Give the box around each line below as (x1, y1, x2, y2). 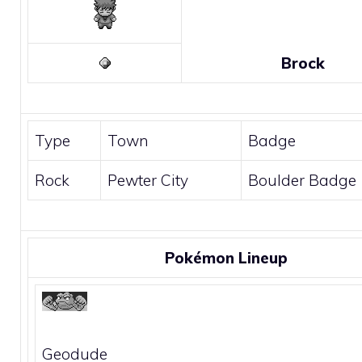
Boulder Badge (248, 170, 356, 190)
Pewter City (107, 170, 188, 190)
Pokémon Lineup (164, 247, 288, 267)
